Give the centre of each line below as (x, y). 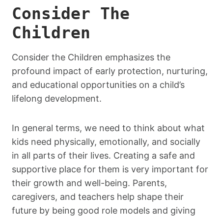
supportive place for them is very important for (110, 169)
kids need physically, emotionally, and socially (106, 141)
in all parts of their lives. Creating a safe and (103, 155)
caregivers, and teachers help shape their (98, 196)
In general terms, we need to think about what (108, 128)
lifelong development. (57, 98)
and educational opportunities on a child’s (98, 84)
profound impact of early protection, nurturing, (110, 71)
